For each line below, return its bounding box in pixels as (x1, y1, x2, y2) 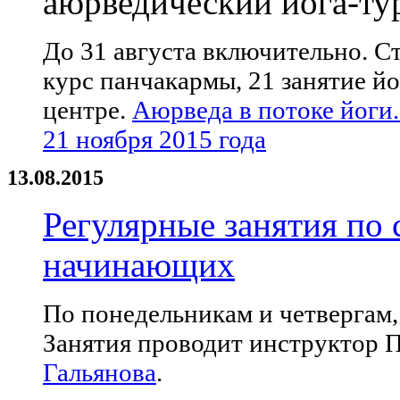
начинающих (43, 246, 235, 285)
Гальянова (43, 358, 156, 387)
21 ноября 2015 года (43, 125, 266, 154)
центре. (43, 96, 132, 125)
